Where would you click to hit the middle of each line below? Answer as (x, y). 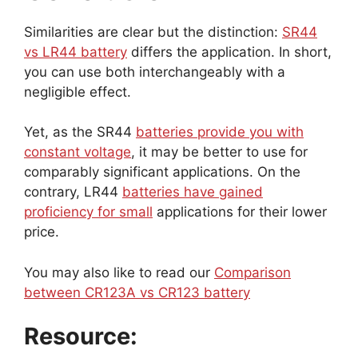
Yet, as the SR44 (80, 132)
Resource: (84, 336)
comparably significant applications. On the (162, 172)
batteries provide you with (220, 132)
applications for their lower (240, 212)
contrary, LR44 (73, 192)
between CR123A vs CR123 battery (137, 292)
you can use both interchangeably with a (155, 72)
